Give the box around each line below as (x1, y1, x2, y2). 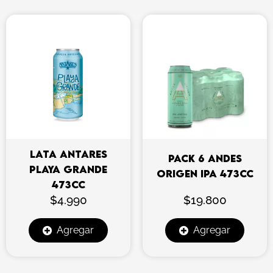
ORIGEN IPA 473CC (156, 168, 253, 180)
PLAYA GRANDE (29, 163, 107, 175)
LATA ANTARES (29, 147, 107, 160)
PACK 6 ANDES (168, 152, 242, 165)
